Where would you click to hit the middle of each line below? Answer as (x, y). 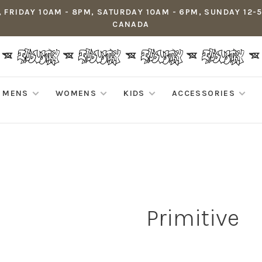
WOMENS (76, 93)
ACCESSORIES (204, 93)
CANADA (131, 24)
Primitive (192, 218)
